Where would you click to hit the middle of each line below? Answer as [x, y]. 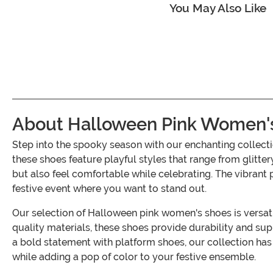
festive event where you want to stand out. [109, 189]
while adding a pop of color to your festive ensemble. [134, 257]
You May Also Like [218, 9]
